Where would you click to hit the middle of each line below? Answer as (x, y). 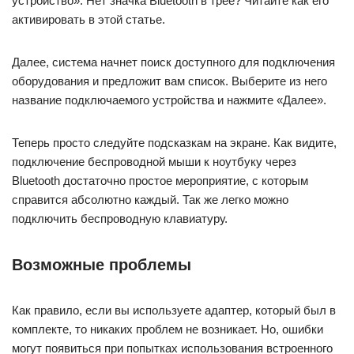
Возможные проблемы (102, 265)
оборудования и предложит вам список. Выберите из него (169, 81)
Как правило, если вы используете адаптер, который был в (174, 310)
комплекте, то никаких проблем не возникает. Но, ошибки (168, 329)
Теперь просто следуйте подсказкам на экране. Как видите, (174, 143)
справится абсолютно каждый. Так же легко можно (150, 200)
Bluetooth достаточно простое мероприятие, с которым (160, 181)
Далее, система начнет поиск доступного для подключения (173, 62)
